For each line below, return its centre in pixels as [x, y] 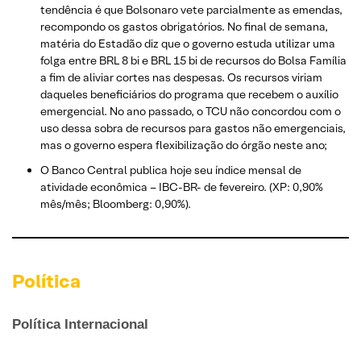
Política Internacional [80, 324]
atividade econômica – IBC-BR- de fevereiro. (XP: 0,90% [182, 187]
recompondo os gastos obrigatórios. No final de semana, [184, 26]
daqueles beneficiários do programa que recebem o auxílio [189, 94]
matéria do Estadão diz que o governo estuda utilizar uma [188, 43]
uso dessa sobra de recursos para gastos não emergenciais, [193, 128]
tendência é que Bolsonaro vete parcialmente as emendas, [191, 9]
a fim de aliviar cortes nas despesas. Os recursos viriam [181, 77]
